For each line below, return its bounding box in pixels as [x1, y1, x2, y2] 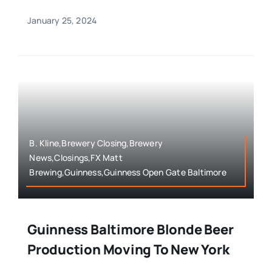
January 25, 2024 [27, 14, 97, 26]
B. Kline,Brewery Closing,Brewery [29, 137, 163, 149]
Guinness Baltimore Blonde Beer [27, 220, 234, 239]
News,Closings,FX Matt [29, 152, 123, 164]
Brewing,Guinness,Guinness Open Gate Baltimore [29, 166, 226, 178]
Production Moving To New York [27, 240, 229, 259]
